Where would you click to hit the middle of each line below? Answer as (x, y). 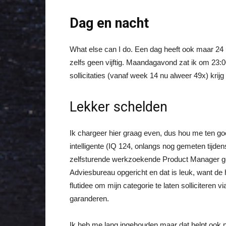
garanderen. (89, 199)
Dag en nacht (109, 23)
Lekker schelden (119, 107)
